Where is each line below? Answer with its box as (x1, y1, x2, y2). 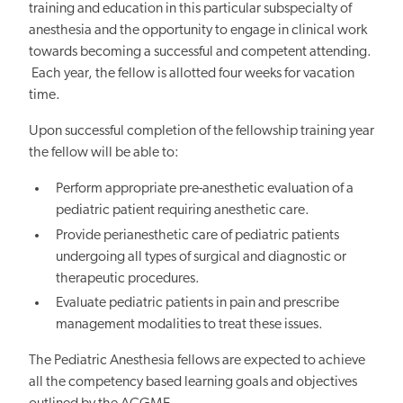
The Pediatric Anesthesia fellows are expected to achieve (29, 353, 365, 368)
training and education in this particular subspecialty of (29, 2, 352, 17)
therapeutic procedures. (56, 271, 201, 286)
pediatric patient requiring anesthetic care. (56, 203, 310, 219)
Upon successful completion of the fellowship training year (29, 124, 374, 139)
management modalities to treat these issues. (56, 317, 324, 332)
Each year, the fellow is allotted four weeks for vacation (29, 67, 354, 82)
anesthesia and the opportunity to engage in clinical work (29, 23, 367, 39)
